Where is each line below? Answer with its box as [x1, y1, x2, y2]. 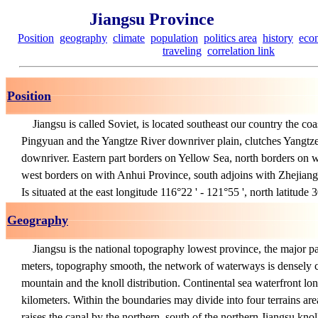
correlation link [207, 45, 275, 57]
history [263, 32, 293, 44]
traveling [163, 45, 202, 57]
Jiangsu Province [89, 10, 214, 28]
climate [113, 32, 145, 44]
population [150, 32, 198, 44]
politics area [204, 32, 257, 44]
